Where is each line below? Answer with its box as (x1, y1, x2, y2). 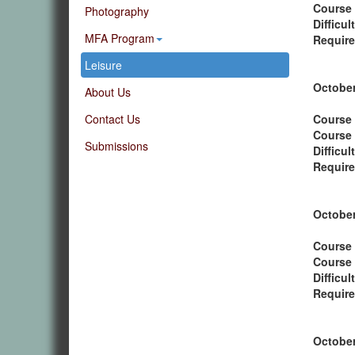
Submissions (85, 138, 148, 155)
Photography (85, 3, 149, 20)
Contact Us (85, 111, 140, 128)
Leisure (85, 57, 122, 74)
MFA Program (85, 30, 155, 47)
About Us (85, 84, 131, 101)
